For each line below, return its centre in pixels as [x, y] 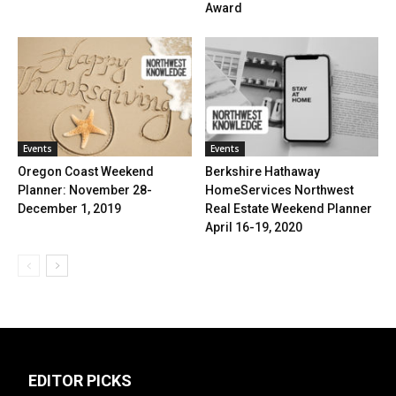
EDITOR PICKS [80, 381]
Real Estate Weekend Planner [288, 209]
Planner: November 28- [85, 190]
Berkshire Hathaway [262, 172]
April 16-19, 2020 [253, 228]
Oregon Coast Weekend [86, 172]
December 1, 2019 [69, 209]
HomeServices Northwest [279, 190]
